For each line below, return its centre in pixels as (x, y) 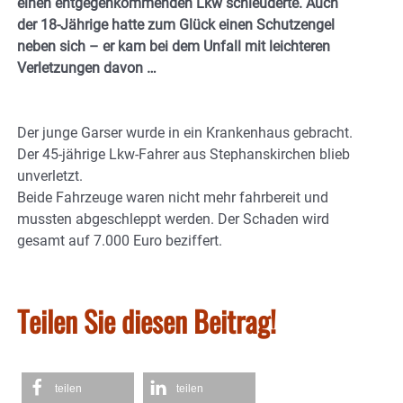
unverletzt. (50, 175)
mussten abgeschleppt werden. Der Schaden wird (173, 219)
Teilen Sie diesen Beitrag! (147, 320)
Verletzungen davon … (87, 67)
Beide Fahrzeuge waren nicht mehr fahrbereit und (173, 197)
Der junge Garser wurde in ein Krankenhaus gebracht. (185, 132)
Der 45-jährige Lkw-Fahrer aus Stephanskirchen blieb (184, 154)
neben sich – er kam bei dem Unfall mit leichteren (174, 46)
